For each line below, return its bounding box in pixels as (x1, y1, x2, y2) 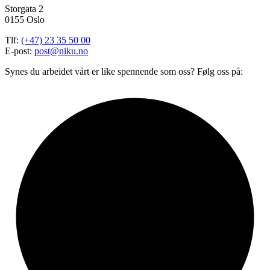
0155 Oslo (5, 14, 45, 25)
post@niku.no (34, 46, 88, 56)
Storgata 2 (5, 4, 43, 14)
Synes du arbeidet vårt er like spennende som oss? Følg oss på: (5, 66, 243, 77)
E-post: (5, 46, 34, 56)
